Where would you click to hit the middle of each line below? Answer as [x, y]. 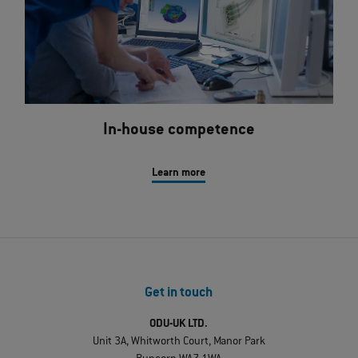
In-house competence [179, 131]
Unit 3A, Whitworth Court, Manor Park [179, 342]
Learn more [179, 174]
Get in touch [179, 294]
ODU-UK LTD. [179, 324]
